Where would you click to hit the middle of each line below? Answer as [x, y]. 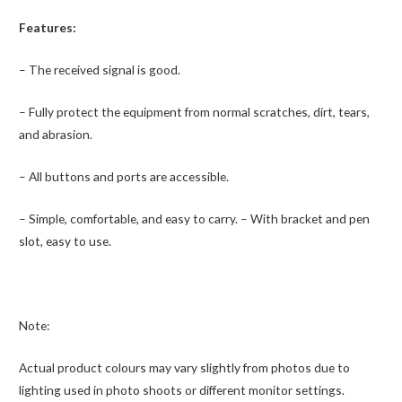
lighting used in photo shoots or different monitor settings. [184, 389]
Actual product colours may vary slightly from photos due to [185, 367]
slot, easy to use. [66, 240]
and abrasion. [56, 135]
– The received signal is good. [100, 70]
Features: [48, 28]
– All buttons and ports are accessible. [124, 176]
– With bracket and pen [306, 218]
